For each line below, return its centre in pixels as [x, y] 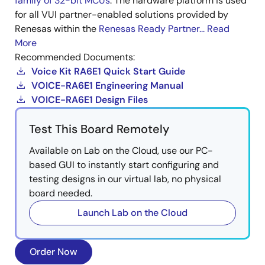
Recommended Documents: [75, 57]
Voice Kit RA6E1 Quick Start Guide [108, 71]
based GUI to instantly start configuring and [124, 164]
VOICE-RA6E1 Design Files [90, 99]
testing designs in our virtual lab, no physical [125, 179]
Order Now [54, 251]
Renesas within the [57, 28]
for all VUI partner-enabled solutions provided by [122, 14]
